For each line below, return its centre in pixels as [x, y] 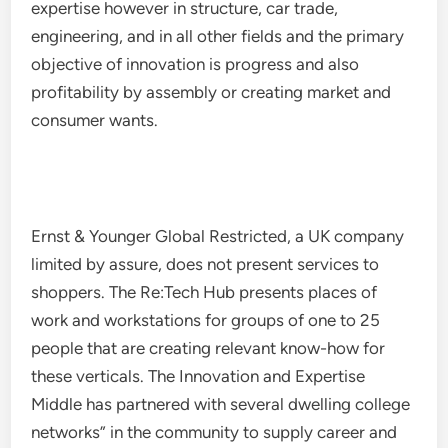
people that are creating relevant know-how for [208, 348]
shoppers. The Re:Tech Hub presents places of [204, 292]
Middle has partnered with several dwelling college [221, 404]
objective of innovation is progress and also [195, 64]
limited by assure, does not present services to [205, 264]
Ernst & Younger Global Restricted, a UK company [218, 236]
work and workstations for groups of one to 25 [206, 320]
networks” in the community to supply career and [214, 432]
